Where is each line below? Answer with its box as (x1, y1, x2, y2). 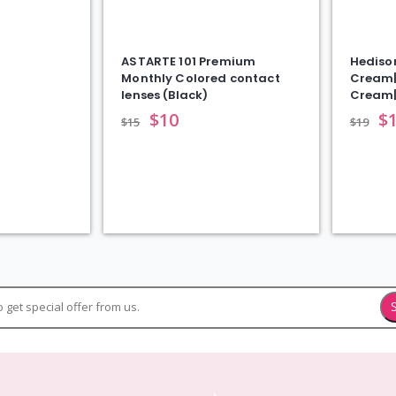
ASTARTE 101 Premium (121, 53, 256, 71)
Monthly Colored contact (121, 70, 280, 88)
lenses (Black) (121, 87, 209, 104)
